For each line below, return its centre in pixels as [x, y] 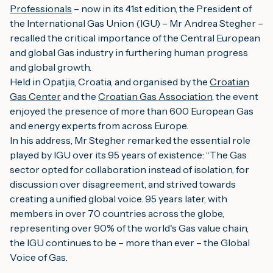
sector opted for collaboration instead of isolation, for [129, 169]
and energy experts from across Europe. [99, 126]
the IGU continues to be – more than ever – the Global [130, 243]
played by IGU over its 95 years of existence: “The [120, 155]
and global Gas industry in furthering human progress [129, 52]
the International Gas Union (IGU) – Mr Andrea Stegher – [136, 23]
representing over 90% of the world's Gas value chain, [129, 228]
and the [80, 96]
